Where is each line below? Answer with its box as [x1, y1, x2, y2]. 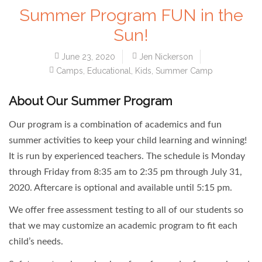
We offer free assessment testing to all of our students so [9, 205, 243, 215]
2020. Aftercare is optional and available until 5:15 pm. [9, 182, 232, 192]
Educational [87, 66, 131, 76]
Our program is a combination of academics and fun [9, 119, 222, 129]
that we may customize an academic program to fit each [9, 221, 237, 231]
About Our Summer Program [9, 94, 173, 109]
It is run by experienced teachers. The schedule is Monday [9, 151, 245, 161]
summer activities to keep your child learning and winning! [9, 135, 247, 145]
